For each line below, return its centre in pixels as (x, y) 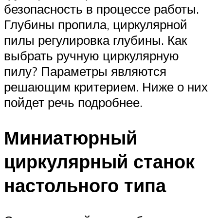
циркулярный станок (99, 162)
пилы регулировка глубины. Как (95, 40)
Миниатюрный (71, 138)
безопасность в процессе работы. (101, 9)
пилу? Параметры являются (85, 71)
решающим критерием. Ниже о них (106, 87)
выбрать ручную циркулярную (91, 56)
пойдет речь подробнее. (73, 102)
